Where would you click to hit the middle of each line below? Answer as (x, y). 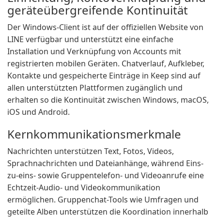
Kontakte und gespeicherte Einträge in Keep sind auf (104, 76)
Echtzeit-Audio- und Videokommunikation (84, 187)
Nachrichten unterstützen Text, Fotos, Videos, (91, 151)
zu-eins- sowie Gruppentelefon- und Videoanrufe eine (106, 175)
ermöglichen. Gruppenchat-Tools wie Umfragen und (103, 200)
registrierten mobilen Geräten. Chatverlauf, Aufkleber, (106, 63)
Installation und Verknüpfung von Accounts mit (94, 51)
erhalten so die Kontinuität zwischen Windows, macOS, (108, 100)
